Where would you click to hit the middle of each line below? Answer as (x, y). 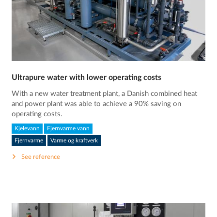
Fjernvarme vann (69, 129)
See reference (41, 157)
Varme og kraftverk (74, 141)
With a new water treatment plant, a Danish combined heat (105, 93)
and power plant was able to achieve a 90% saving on (97, 104)
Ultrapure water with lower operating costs (87, 77)
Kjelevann (27, 129)
